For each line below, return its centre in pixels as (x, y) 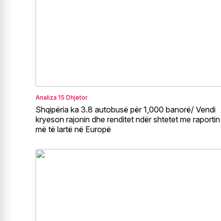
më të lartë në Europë (73, 129)
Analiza (46, 97)
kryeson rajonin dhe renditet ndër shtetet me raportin (128, 119)
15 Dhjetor (73, 97)
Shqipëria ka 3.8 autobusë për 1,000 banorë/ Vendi (126, 109)
